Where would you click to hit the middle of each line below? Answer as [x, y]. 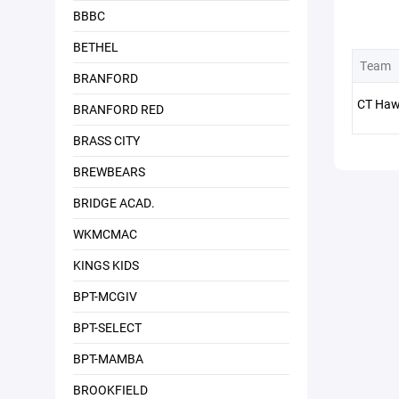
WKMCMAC [105, 234]
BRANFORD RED [118, 109]
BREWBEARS [109, 171]
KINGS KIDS [106, 265]
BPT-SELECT [107, 327]
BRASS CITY [106, 140]
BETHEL [96, 47]
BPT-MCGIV [105, 296]
